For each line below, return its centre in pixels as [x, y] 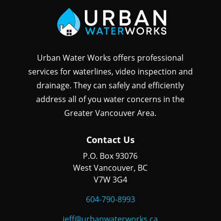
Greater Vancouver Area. [110, 113]
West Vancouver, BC [110, 168]
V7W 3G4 [110, 180]
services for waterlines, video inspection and [110, 72]
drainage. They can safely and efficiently [110, 86]
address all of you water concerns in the [110, 99]
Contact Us [110, 140]
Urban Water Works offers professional [110, 58]
